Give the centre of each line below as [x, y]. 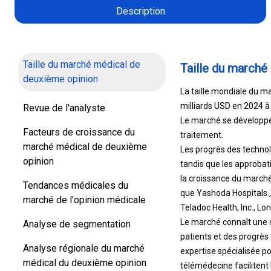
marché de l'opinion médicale [84, 200]
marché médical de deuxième [85, 147]
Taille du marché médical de [82, 64]
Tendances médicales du [76, 185]
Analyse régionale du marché [84, 248]
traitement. [201, 135]
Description [140, 11]
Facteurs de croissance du [79, 132]
